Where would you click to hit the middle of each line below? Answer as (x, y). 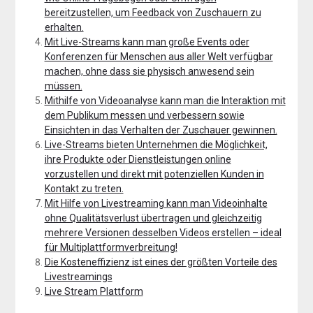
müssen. (63, 86)
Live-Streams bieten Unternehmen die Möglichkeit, (156, 144)
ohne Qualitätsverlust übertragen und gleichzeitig (153, 218)
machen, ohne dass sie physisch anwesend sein (149, 71)
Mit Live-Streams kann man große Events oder (147, 42)
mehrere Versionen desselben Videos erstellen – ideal (163, 232)
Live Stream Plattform (94, 291)
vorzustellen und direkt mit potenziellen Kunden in (154, 174)
